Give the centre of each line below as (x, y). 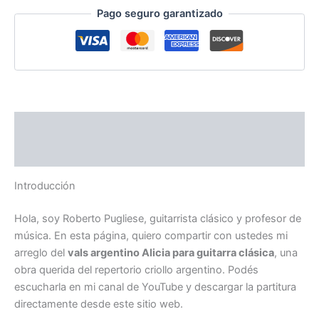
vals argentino (105, 252)
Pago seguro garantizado (159, 14)
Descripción (45, 126)
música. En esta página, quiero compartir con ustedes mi (151, 235)
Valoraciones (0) (56, 153)
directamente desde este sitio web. (99, 304)
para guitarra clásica (222, 252)
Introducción (45, 185)
